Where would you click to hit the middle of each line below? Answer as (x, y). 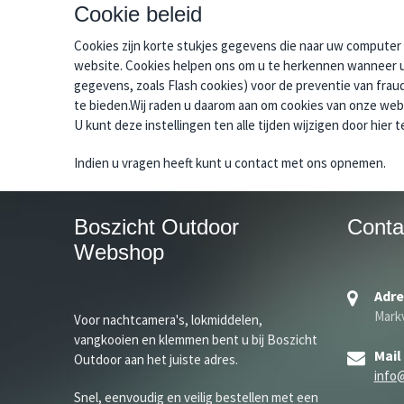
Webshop (119, 252)
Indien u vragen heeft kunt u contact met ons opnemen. (230, 163)
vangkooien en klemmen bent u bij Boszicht (196, 340)
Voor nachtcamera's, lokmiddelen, (168, 320)
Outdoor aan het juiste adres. (156, 360)
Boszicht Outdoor (156, 227)
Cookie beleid (138, 14)
